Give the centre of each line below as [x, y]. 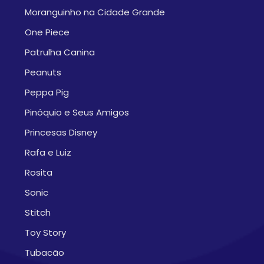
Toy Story [45, 232]
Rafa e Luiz [48, 152]
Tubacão [44, 253]
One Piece [47, 32]
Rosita [39, 172]
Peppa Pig [47, 92]
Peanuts [43, 72]
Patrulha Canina [60, 52]
